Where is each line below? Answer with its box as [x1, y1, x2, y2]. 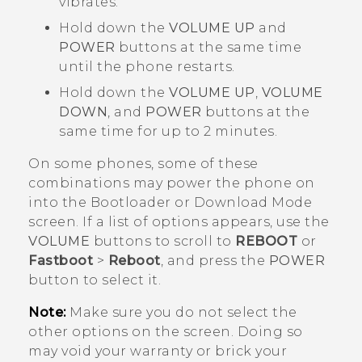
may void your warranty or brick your [28, 343, 287, 360]
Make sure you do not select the [65, 305, 297, 321]
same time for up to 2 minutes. [59, 124, 277, 140]
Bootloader [90, 195, 171, 211]
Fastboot [28, 253, 93, 269]
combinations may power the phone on [28, 175, 315, 192]
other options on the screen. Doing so [28, 324, 303, 340]
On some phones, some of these [28, 156, 259, 172]
